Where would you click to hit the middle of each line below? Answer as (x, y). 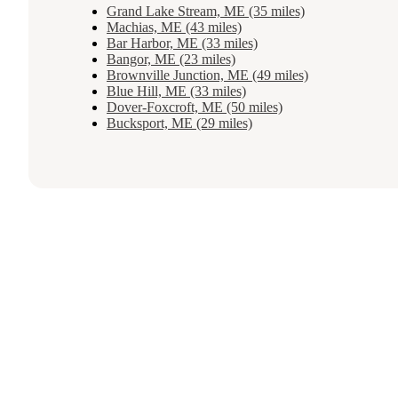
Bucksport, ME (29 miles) (179, 123)
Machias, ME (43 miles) (174, 28)
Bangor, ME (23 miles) (171, 60)
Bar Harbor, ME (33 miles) (182, 44)
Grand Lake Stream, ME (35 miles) (206, 12)
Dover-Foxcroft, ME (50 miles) (195, 107)
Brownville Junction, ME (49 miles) (207, 76)
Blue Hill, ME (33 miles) (176, 92)
